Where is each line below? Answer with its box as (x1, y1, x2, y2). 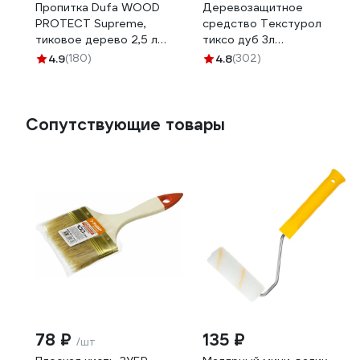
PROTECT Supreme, (35, 16, 146, 31)
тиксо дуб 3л (202, 32, 275, 47)
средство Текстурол (202, 16, 321, 31)
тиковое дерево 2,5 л (35, 32, 157, 47)
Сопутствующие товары (26, 114, 225, 135)
